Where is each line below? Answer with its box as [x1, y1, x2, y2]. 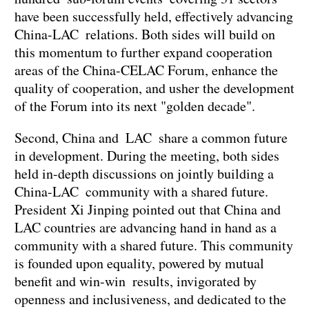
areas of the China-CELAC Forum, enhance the [14, 60, 278, 79]
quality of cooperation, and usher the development [14, 78, 295, 97]
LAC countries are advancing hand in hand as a [14, 217, 277, 237]
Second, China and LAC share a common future [14, 128, 288, 147]
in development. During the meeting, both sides [14, 146, 279, 165]
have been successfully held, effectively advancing [14, 6, 293, 26]
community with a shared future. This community [14, 235, 293, 255]
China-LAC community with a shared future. [14, 181, 268, 201]
